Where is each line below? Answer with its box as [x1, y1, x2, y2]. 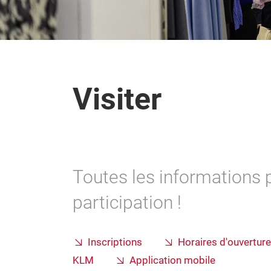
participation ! [73, 192, 181, 213]
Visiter [73, 82, 162, 117]
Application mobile [129, 255, 215, 266]
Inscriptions [88, 237, 142, 248]
